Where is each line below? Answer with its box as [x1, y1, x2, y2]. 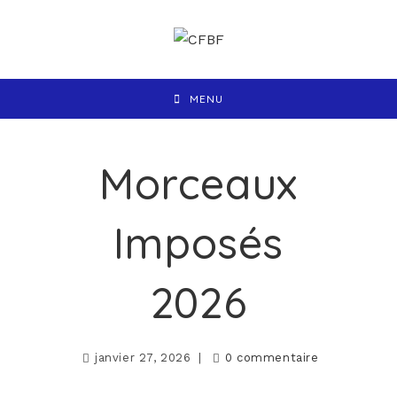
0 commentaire [224, 351, 319, 364]
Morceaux [99, 157, 298, 210]
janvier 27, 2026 [94, 351, 191, 364]
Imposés [113, 216, 284, 269]
